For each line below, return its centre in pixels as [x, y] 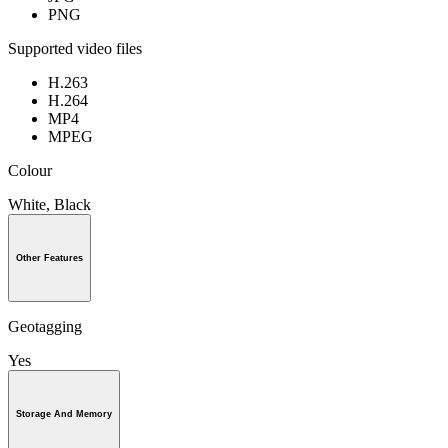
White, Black [49, 205]
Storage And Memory [64, 413]
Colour [30, 171]
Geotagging [45, 327]
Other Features [49, 258]
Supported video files [75, 49]
